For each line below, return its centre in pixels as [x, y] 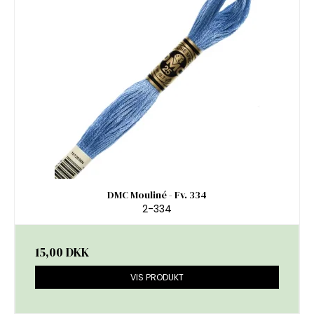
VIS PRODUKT [157, 277]
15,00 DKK [62, 253]
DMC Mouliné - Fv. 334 [157, 194]
